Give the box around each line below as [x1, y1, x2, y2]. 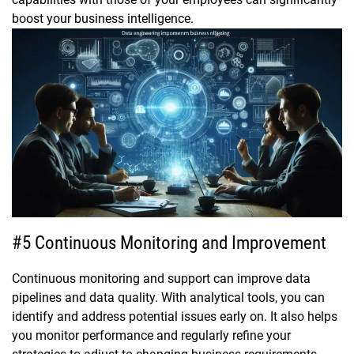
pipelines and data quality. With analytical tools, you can [12, 290, 325, 306]
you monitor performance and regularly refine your [12, 328, 291, 344]
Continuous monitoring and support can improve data [12, 271, 311, 287]
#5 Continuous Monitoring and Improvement [12, 232, 326, 254]
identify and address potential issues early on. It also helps [12, 309, 337, 325]
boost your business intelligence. [12, 11, 194, 27]
